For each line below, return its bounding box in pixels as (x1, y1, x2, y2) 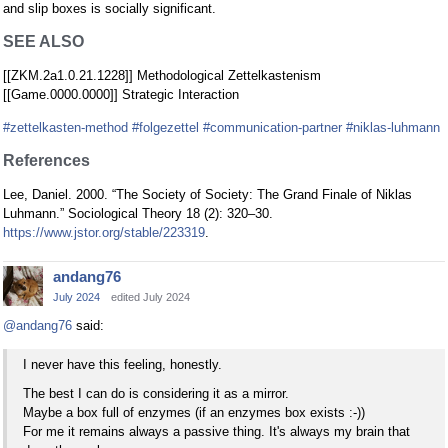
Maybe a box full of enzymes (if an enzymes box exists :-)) (23, 405, 365, 421)
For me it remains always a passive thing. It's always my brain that (23, 424, 410, 440)
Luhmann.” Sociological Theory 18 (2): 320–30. (3, 205, 273, 221)
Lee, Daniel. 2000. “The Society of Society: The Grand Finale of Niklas (3, 186, 412, 202)
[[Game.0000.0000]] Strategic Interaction (3, 86, 239, 102)
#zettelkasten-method (3, 119, 128, 135)
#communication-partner (203, 119, 342, 135)
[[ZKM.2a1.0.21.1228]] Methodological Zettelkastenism (3, 67, 321, 83)
